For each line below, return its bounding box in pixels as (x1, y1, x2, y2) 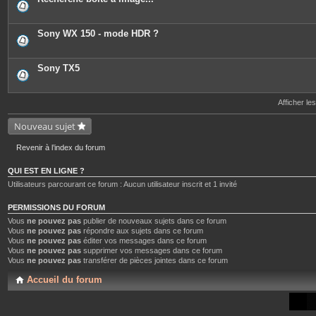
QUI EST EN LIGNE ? (8, 166, 85, 175)
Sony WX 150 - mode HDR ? (37, 28, 159, 39)
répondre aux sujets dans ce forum (81, 226, 203, 235)
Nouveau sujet (14, 120, 75, 133)
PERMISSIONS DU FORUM (8, 203, 105, 212)
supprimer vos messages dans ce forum (81, 246, 222, 255)
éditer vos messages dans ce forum (81, 236, 207, 245)
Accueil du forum (27, 274, 102, 285)
